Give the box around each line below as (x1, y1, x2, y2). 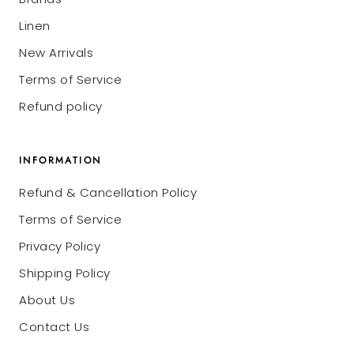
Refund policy (19, 97, 103, 115)
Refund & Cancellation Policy (19, 183, 197, 201)
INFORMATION (19, 153, 102, 168)
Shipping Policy (19, 264, 111, 281)
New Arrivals (19, 43, 93, 61)
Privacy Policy (19, 237, 100, 254)
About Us (19, 291, 75, 308)
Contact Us (19, 318, 89, 335)
